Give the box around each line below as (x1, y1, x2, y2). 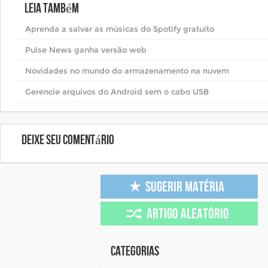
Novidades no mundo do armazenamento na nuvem (25, 66, 229, 75)
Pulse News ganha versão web (25, 45, 147, 54)
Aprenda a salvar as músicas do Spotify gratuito (25, 24, 214, 33)
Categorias (111, 243, 159, 260)
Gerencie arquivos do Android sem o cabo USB (25, 87, 209, 96)
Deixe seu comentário (22, 132, 114, 148)
